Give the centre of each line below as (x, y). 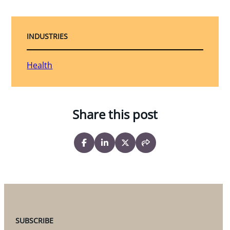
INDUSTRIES (47, 36)
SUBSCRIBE (35, 221)
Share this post (115, 114)
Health (40, 65)
